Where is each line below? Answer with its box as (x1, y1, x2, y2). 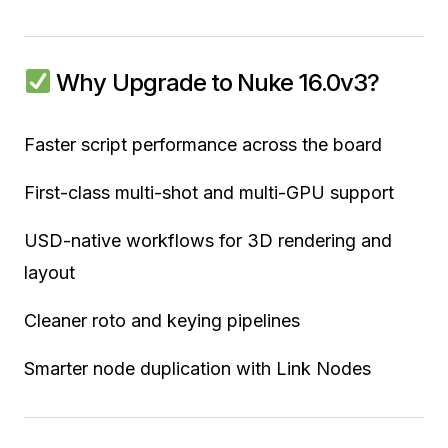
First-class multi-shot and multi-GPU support (24, 181, 394, 203)
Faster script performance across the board (24, 133, 382, 155)
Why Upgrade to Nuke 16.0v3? (51, 67, 380, 97)
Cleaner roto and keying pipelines (24, 309, 300, 331)
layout (24, 261, 75, 283)
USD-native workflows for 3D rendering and (24, 229, 392, 251)
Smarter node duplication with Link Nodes (24, 357, 371, 379)
